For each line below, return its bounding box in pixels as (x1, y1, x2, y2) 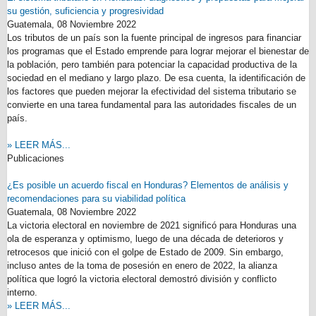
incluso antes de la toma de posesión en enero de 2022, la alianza (7, 260, 277, 271)
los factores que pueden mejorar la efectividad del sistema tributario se (7, 86, 296, 97)
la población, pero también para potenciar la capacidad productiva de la (7, 59, 297, 70)
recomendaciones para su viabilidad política (7, 193, 186, 204)
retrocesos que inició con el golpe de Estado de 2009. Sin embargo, (7, 247, 284, 257)
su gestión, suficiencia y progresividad (7, 6, 164, 16)
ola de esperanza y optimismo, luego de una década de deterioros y (7, 233, 284, 244)
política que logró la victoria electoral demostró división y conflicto (7, 274, 276, 284)
